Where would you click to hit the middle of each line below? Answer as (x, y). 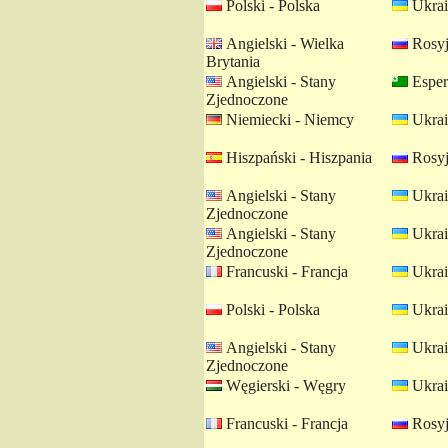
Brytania (233, 61)
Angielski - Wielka (283, 43)
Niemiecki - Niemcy (288, 119)
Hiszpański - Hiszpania (297, 157)
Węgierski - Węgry (284, 385)
